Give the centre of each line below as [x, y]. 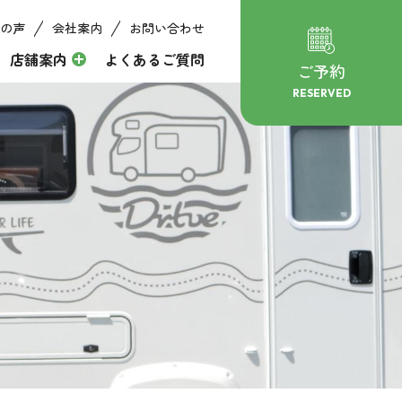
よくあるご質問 [154, 59]
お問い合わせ [167, 28]
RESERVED [321, 93]
